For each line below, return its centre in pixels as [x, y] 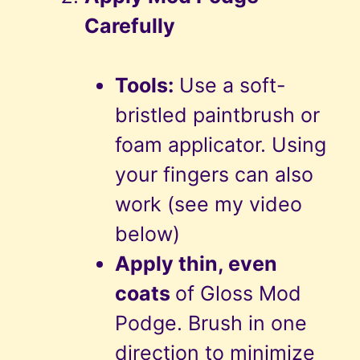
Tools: [144, 86]
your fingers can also [214, 175]
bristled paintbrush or [217, 115]
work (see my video [208, 205]
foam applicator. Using [220, 145]
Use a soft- [229, 86]
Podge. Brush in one [211, 323]
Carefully [130, 26]
